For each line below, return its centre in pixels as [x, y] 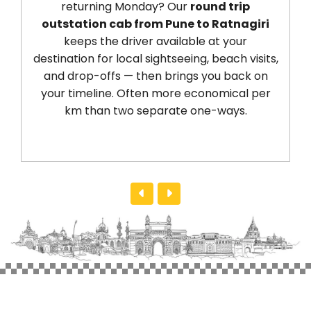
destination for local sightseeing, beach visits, [135, 58]
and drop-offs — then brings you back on [135, 76]
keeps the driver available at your [135, 41]
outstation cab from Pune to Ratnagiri [135, 24]
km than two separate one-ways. [135, 110]
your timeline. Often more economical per [135, 93]
